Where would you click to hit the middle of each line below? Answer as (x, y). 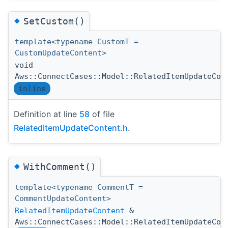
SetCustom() (54, 21)
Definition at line (47, 114)
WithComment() (60, 167)
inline (32, 89)
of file (102, 114)
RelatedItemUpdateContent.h (71, 128)
